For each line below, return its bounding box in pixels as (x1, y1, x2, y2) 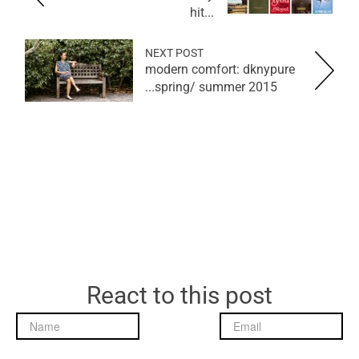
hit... (190, 5, 214, 21)
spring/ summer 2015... (155, 79, 277, 95)
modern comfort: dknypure (145, 62, 295, 78)
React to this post (87, 281, 272, 310)
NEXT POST (145, 46, 204, 60)
